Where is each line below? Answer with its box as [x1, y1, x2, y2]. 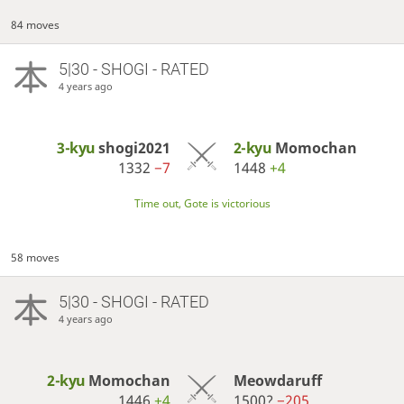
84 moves [11, 16, 60, 32]
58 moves [11, 250, 60, 266]
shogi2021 [98, 138, 171, 159]
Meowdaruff [233, 371, 322, 391]
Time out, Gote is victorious [133, 196, 271, 212]
